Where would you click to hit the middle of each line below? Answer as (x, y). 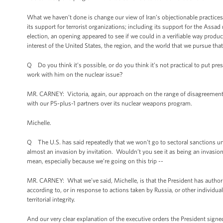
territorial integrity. (51, 199)
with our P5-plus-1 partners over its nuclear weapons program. (110, 103)
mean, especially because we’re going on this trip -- (95, 161)
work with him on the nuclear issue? (75, 74)
